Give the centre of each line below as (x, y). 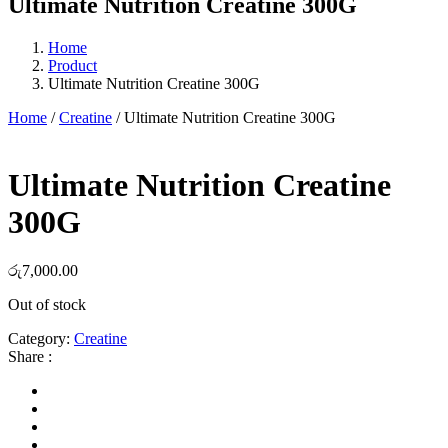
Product (72, 66)
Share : (30, 357)
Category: (41, 339)
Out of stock (47, 305)
